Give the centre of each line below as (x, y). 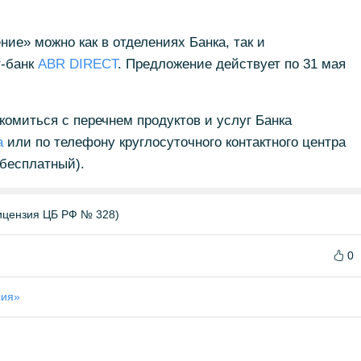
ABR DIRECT (77, 64)
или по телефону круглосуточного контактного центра (174, 142)
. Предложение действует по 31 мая (231, 64)
